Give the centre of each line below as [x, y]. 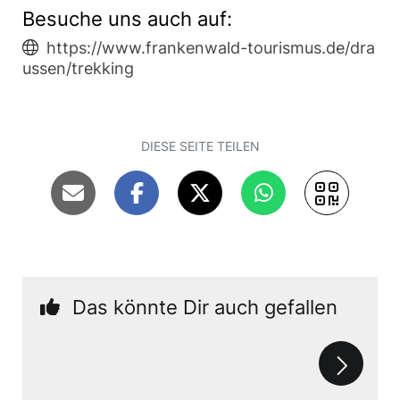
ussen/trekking [78, 68]
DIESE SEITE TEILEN [200, 146]
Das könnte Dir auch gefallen [205, 307]
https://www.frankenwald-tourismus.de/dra [211, 48]
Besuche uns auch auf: [127, 19]
